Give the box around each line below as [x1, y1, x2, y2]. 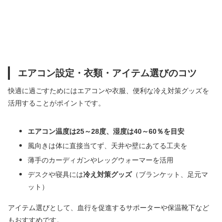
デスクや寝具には [28, 170, 83, 179]
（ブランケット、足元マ [132, 170, 208, 179]
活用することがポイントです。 [8, 99, 105, 108]
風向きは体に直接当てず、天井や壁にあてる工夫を [28, 142, 187, 150]
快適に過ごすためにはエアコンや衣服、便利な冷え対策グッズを [8, 87, 209, 95]
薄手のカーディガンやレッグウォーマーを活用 [28, 156, 173, 165]
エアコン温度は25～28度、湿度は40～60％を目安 [28, 127, 184, 136]
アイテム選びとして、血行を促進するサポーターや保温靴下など [8, 204, 209, 212]
